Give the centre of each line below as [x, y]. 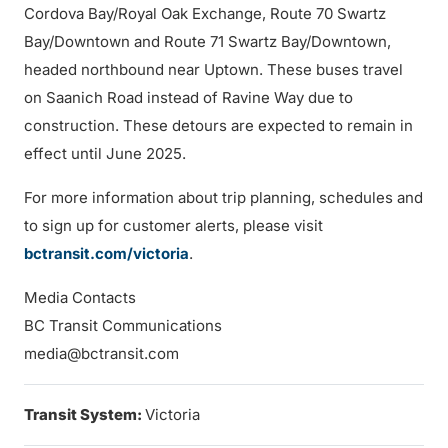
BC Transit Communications [123, 325]
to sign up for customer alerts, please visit [173, 225]
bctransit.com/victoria [106, 253]
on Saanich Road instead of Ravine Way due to [188, 97]
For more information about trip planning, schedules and [223, 197]
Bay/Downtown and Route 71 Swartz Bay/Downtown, [207, 41]
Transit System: [84, 414]
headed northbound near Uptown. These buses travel [213, 69]
